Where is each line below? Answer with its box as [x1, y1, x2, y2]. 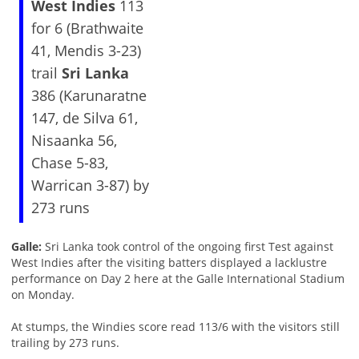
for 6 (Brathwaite [30, 18, 143, 38]
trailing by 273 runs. [10, 335, 119, 351]
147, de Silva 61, [30, 108, 138, 128]
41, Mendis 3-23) [30, 41, 141, 61]
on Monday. [10, 287, 75, 303]
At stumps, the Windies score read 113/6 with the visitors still [10, 319, 340, 335]
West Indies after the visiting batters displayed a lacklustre [10, 255, 327, 271]
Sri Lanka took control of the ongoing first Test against [44, 239, 333, 255]
